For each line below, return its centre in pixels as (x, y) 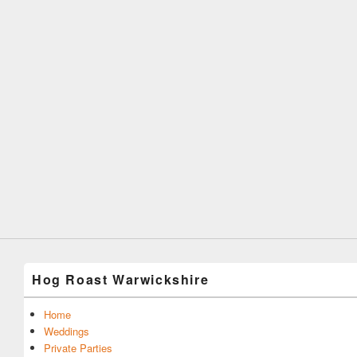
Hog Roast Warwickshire (121, 279)
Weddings (67, 331)
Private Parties (78, 347)
